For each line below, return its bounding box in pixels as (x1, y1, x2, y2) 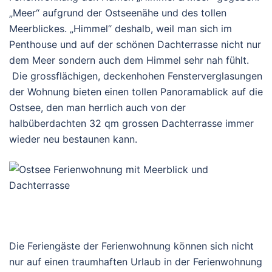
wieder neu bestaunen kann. (9, 133, 137, 145)
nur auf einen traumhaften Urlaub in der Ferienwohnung (9, 256, 262, 268)
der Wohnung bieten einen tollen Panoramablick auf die (9, 86, 263, 98)
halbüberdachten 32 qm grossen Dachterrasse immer (9, 117, 254, 129)
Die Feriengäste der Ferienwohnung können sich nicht (9, 240, 254, 252)
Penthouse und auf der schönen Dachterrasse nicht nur (9, 38, 261, 50)
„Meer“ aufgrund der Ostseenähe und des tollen (9, 7, 226, 19)
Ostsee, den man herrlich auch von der (9, 101, 186, 114)
